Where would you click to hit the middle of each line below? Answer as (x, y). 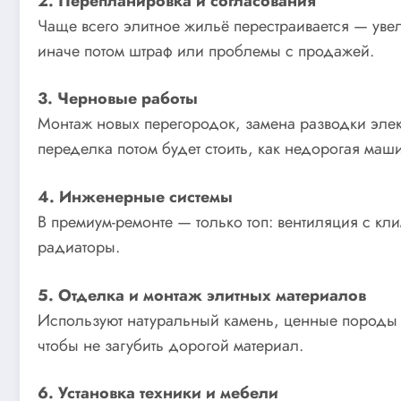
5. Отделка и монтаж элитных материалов (202, 295)
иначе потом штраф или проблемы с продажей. (206, 51)
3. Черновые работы (118, 99)
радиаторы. (79, 247)
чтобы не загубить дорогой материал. (171, 345)
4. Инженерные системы (135, 196)
